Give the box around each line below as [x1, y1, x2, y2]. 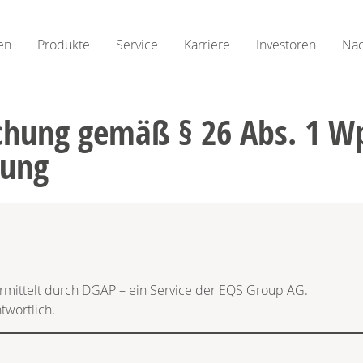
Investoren [256, 35, 316, 53]
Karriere [184, 35, 230, 53]
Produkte [37, 35, 90, 53]
